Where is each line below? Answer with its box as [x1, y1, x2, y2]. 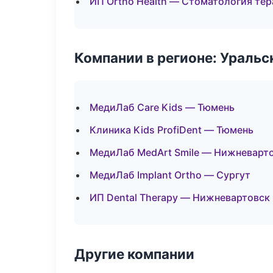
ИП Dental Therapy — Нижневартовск [90, 191, 270, 204]
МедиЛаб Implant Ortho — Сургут [90, 169, 250, 181]
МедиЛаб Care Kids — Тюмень [90, 101, 235, 113]
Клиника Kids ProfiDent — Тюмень [90, 124, 253, 136]
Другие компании [74, 246, 194, 262]
